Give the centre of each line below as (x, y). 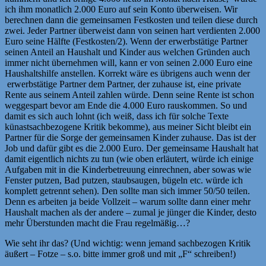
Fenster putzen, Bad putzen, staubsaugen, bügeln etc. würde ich (124, 180)
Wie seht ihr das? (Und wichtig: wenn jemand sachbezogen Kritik (128, 243)
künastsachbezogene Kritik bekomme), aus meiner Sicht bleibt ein (128, 126)
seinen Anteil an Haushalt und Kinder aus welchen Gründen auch (127, 52)
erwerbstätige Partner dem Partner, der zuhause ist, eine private (123, 84)
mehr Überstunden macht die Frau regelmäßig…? (97, 223)
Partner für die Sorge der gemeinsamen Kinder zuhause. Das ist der (130, 137)
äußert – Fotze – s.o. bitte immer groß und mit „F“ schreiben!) (120, 254)
